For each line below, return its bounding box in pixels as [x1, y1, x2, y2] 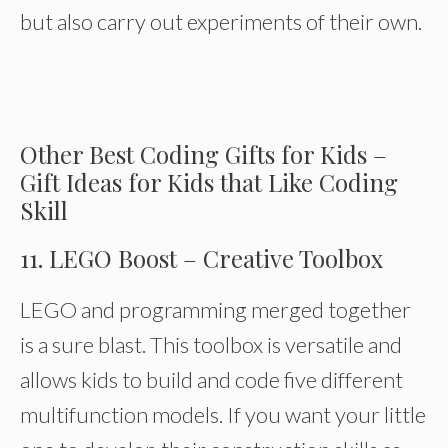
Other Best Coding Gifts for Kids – [20, 138, 387, 170]
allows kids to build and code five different [20, 366, 403, 393]
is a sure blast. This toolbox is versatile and [20, 331, 402, 358]
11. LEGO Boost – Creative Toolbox [20, 242, 383, 274]
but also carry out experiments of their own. [20, 8, 422, 35]
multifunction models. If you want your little [20, 401, 426, 428]
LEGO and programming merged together [20, 296, 411, 323]
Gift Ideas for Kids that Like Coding [20, 166, 398, 198]
